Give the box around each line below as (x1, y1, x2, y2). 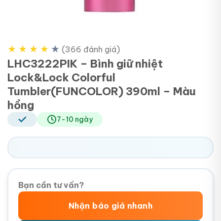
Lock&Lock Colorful (7, 70, 115, 84)
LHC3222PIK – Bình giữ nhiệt (7, 56, 163, 71)
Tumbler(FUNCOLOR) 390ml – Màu (7, 84, 196, 98)
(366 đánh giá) (62, 44, 120, 54)
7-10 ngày (57, 114, 93, 124)
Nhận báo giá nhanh (68, 200, 153, 211)
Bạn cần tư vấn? (18, 180, 84, 190)
